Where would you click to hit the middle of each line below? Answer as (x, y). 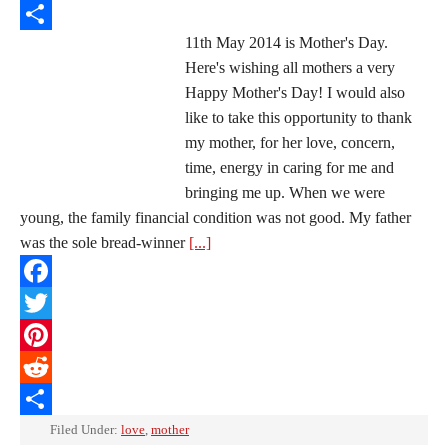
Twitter (42, 334)
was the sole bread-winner (104, 242)
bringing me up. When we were (285, 192)
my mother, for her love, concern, (290, 142)
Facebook (51, 302)
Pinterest (47, 366)
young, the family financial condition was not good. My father (215, 217)
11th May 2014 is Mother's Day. (286, 42)
